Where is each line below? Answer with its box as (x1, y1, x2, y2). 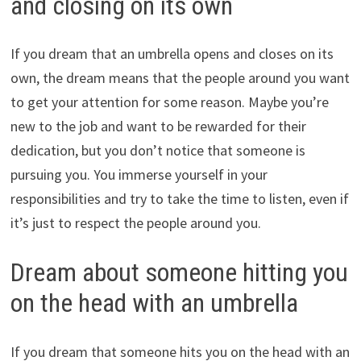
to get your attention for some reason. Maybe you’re (10, 93, 329, 112)
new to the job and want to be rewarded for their (10, 117, 306, 136)
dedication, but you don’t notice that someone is (10, 141, 305, 160)
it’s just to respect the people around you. (10, 214, 261, 233)
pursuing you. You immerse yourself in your (10, 165, 268, 185)
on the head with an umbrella (10, 288, 298, 319)
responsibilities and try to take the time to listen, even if (10, 189, 349, 209)
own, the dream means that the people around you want (10, 68, 350, 88)
